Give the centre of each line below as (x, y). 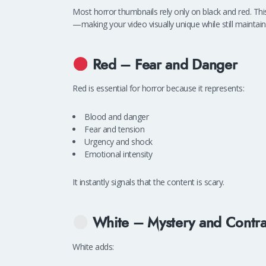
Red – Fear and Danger (165, 65)
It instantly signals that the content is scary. (148, 182)
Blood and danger (116, 116)
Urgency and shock (118, 141)
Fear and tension (114, 129)
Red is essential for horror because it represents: (158, 88)
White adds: (93, 246)
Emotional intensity (118, 154)
